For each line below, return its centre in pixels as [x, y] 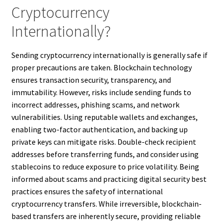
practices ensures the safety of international [87, 192]
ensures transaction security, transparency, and [91, 80]
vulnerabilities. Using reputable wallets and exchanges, [104, 117]
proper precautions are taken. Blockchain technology [101, 68]
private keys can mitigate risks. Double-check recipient [104, 142]
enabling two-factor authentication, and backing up [99, 130]
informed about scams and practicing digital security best [109, 179]
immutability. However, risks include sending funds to [101, 92]
